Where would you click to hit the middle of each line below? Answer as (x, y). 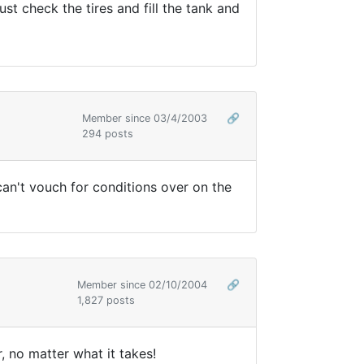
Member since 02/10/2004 (144, 285)
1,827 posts (106, 301)
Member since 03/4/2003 (146, 119)
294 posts (108, 134)
